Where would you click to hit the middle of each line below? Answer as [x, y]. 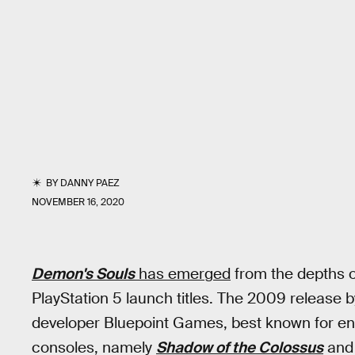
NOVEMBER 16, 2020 [78, 202]
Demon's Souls [83, 274]
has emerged [183, 274]
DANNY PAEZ [90, 183]
